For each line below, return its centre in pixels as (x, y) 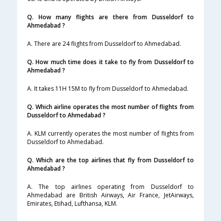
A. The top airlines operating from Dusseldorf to (110, 187)
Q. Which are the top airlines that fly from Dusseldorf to (110, 160)
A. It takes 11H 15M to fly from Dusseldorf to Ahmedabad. (108, 89)
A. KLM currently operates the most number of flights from (110, 134)
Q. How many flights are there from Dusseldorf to (110, 17)
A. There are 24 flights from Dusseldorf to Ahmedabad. (104, 44)
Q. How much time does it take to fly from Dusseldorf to (110, 62)
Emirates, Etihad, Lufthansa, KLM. (72, 204)
